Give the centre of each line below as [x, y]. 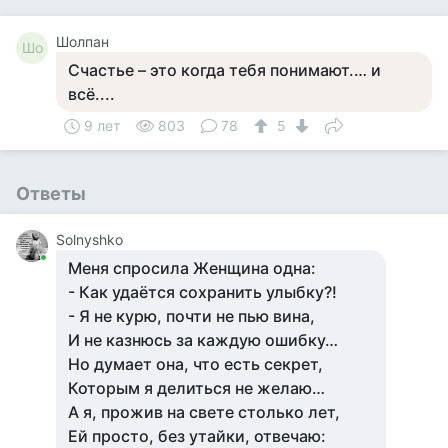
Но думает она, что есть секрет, [195, 364]
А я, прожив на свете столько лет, [204, 412]
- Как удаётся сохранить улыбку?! [202, 292]
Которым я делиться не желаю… [196, 388]
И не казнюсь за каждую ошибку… [203, 340]
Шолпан [82, 41]
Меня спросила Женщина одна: [192, 268]
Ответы [51, 193]
